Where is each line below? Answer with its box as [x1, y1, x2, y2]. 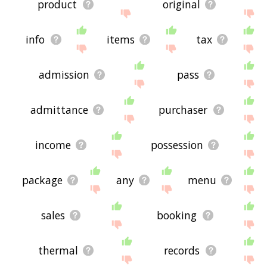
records [164, 243, 200, 258]
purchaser [159, 103, 208, 117]
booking [157, 208, 197, 223]
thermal [38, 243, 78, 258]
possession [150, 138, 203, 153]
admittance [30, 103, 88, 117]
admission [39, 67, 90, 82]
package [21, 173, 63, 188]
